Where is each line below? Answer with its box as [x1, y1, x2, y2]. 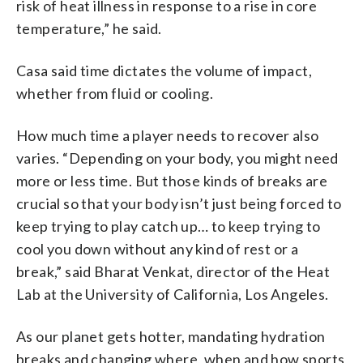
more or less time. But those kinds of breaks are [16, 171, 328, 190]
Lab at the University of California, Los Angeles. [16, 284, 329, 303]
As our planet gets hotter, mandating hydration [16, 327, 326, 345]
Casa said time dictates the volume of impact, [16, 61, 312, 79]
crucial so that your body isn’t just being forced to [16, 194, 342, 212]
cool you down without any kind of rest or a [16, 239, 299, 258]
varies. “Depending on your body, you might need [16, 148, 339, 167]
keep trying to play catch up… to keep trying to [16, 216, 321, 235]
